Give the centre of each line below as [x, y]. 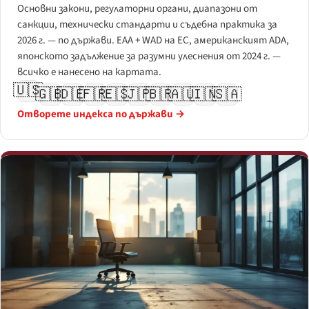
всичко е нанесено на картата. [89, 72]
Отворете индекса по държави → [101, 114]
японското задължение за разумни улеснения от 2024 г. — [149, 56]
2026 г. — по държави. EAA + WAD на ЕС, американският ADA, [153, 40]
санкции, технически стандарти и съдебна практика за [147, 24]
